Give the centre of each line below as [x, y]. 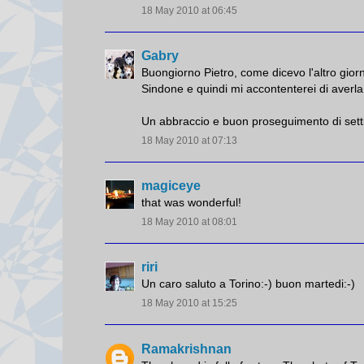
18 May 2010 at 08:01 [189, 222]
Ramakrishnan [186, 349]
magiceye [171, 186]
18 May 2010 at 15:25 [189, 303]
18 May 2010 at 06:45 [189, 10]
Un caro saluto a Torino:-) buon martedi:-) [248, 284]
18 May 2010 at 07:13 [189, 140]
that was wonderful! [191, 203]
